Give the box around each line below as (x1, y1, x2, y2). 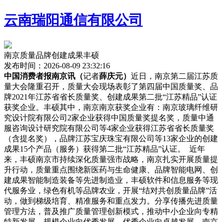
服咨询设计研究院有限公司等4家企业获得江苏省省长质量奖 (4, 123, 214, 132)
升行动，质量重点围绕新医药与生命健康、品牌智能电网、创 (4, 165, 218, 174)
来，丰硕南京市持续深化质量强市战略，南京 (4, 155, 163, 164)
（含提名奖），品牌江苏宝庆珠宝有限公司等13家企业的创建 (4, 134, 218, 143)
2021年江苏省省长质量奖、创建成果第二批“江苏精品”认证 (12, 92, 217, 101)
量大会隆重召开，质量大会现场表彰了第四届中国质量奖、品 (4, 82, 218, 91)
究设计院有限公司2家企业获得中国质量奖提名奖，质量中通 (4, 113, 214, 122)
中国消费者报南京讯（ (4, 71, 83, 80)
